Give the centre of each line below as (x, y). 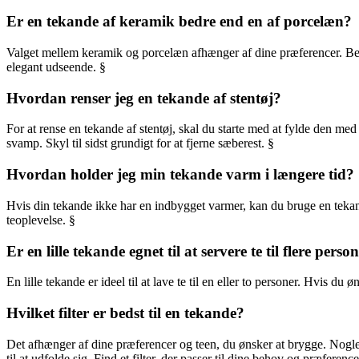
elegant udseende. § (56, 67)
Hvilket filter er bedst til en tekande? (125, 313)
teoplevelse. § (41, 220)
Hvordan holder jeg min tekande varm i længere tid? (180, 175)
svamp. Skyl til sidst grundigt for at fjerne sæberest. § (140, 143)
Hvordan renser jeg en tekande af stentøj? (144, 98)
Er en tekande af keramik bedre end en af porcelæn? (179, 22)
